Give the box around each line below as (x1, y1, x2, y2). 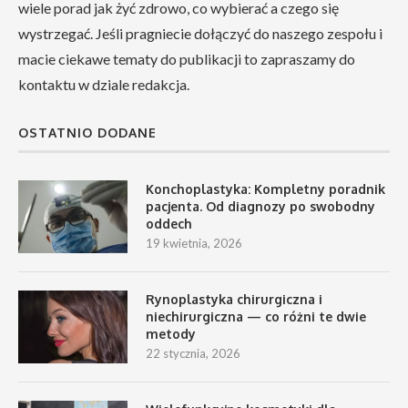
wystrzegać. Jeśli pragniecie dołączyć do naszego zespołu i (18, 24, 382, 42)
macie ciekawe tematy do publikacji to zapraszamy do (18, 49, 355, 67)
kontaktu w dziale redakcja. (18, 75, 189, 93)
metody (146, 325, 196, 342)
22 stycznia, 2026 (146, 345, 240, 361)
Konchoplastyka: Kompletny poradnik (146, 180, 385, 197)
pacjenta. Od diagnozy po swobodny (146, 198, 375, 214)
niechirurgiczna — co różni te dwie (146, 308, 366, 324)
